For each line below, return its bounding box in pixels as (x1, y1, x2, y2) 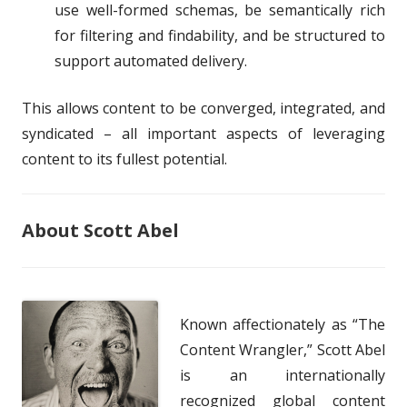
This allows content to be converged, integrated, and (22, 97, 385, 118)
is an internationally (180, 364, 385, 385)
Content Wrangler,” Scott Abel (180, 339, 385, 360)
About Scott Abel (22, 217, 179, 243)
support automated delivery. (55, 50, 247, 71)
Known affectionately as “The (180, 313, 385, 334)
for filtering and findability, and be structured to (55, 25, 385, 45)
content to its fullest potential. (22, 148, 227, 169)
